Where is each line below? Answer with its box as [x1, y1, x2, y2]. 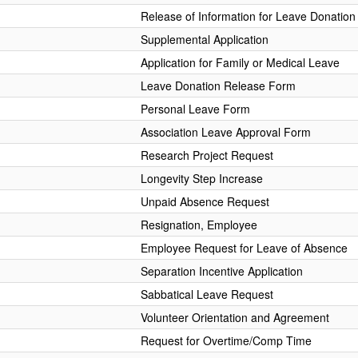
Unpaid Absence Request [141, 193, 269, 209]
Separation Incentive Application [141, 263, 303, 279]
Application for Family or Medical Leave [141, 54, 340, 70]
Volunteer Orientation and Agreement [141, 309, 329, 325]
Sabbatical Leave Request [141, 286, 273, 302]
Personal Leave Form [141, 101, 250, 117]
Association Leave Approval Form [141, 124, 311, 140]
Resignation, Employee [141, 217, 257, 233]
